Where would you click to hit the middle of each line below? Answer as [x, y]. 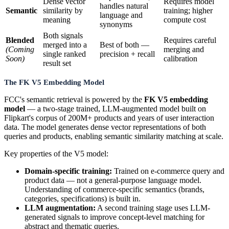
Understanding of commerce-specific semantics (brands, [114, 189]
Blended [20, 40]
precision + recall [127, 54]
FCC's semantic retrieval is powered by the [74, 99]
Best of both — [124, 45]
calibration [180, 59]
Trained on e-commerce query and [168, 171]
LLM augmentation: [60, 208]
